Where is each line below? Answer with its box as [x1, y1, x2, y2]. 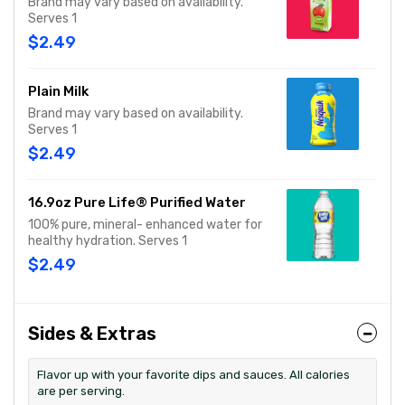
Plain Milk [28, 83, 89, 99]
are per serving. [37, 384, 125, 398]
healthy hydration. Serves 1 [28, 233, 187, 249]
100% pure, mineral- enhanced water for [28, 217, 262, 232]
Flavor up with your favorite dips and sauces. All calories [37, 368, 350, 381]
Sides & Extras [28, 323, 156, 344]
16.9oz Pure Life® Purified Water [28, 194, 246, 211]
